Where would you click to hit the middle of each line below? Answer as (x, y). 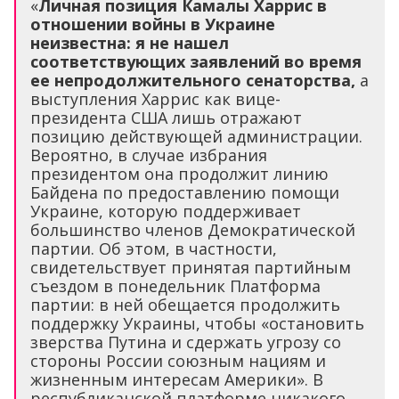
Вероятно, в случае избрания (149, 155)
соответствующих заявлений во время (196, 61)
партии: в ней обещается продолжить (185, 304)
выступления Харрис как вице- (155, 98)
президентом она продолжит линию (179, 173)
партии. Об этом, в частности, (154, 248)
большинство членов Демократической (193, 229)
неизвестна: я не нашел (130, 42)
